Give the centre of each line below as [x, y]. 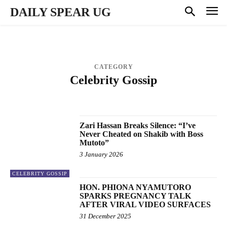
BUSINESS [84, 93]
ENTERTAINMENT [128, 93]
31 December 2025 [106, 216]
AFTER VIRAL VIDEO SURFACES [145, 204]
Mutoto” [94, 142]
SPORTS [165, 101]
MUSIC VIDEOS [180, 93]
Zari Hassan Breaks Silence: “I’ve [138, 125]
